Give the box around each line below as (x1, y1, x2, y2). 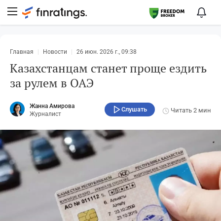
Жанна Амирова (30, 103, 74, 110)
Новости (43, 48, 67, 55)
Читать (169, 107, 193, 114)
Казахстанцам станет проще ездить (10, 60, 207, 76)
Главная (10, 48, 34, 55)
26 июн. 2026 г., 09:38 (76, 48, 137, 55)
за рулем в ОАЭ (10, 75, 94, 91)
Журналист (30, 110, 61, 118)
